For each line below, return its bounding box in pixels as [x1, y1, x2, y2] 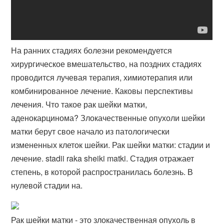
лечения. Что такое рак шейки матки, [11, 98, 147, 110]
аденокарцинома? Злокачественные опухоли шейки [11, 112, 205, 123]
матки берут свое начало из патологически [11, 125, 170, 137]
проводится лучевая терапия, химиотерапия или [11, 71, 193, 83]
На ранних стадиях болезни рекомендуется [11, 44, 172, 56]
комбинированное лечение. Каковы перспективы [11, 85, 193, 96]
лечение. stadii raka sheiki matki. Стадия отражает [11, 152, 194, 164]
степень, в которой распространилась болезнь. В [11, 166, 193, 177]
